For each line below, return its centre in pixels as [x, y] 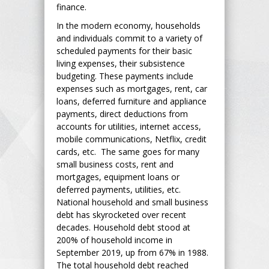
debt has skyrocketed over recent [121, 214]
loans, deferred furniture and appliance [131, 101]
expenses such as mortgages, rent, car [132, 88]
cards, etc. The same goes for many [128, 151]
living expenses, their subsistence [121, 63]
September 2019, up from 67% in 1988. [132, 252]
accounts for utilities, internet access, [129, 126]
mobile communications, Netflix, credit [131, 139]
